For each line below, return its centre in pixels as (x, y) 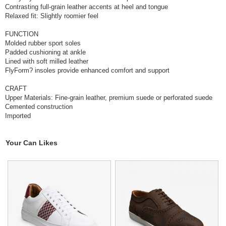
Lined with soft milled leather (47, 62)
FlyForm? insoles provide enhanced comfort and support (87, 71)
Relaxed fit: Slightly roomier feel (52, 16)
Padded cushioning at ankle (45, 52)
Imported (18, 116)
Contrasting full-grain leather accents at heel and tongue (87, 7)
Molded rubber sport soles (43, 43)
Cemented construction (39, 107)
